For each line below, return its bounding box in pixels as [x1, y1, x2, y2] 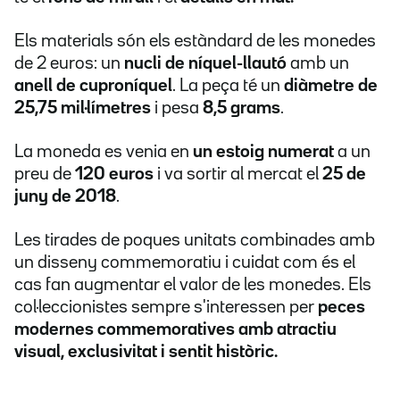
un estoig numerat [193, 144, 334, 161]
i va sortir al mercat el [154, 166, 322, 183]
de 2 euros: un [14, 55, 124, 72]
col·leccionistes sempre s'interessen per [14, 299, 318, 316]
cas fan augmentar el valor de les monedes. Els [14, 277, 371, 294]
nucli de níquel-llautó [124, 55, 287, 72]
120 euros [75, 166, 154, 183]
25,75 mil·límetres [14, 100, 151, 117]
